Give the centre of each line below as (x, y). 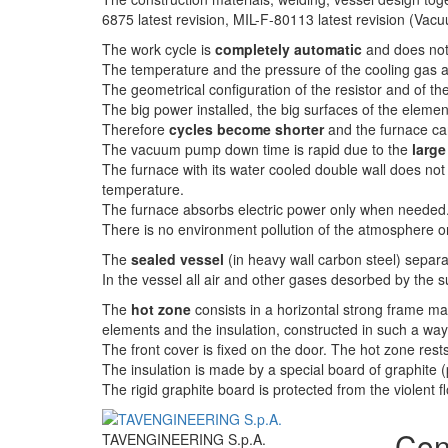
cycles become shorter (246, 129)
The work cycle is (158, 49)
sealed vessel (177, 259)
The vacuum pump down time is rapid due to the (257, 149)
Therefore (135, 129)
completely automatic (288, 49)
